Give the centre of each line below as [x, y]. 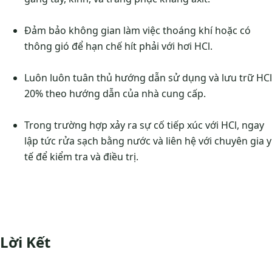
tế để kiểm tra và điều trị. [81, 157]
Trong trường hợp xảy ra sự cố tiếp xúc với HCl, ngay [144, 125]
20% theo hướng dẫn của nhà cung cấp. [115, 94]
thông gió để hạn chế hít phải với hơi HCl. [118, 46]
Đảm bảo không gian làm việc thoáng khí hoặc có [138, 31]
